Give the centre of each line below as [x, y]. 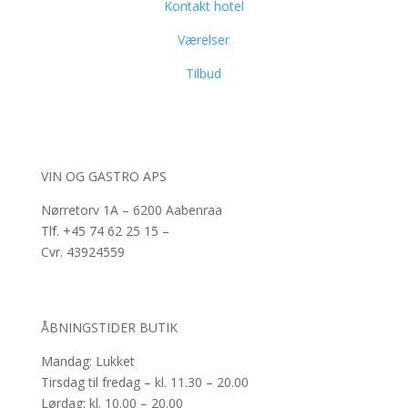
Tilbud [204, 74]
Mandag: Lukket [87, 362]
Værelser [204, 40]
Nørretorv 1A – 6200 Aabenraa [131, 210]
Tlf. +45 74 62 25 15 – [105, 231]
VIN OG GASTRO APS [103, 177]
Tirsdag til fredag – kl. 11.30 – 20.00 [144, 382]
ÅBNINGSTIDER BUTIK [109, 328]
